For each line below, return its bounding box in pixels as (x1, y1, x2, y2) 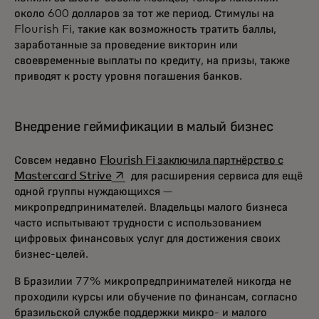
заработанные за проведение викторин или (14, 39, 238, 51)
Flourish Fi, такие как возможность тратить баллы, (14, 23, 276, 36)
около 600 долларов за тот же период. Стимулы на (14, 8, 274, 20)
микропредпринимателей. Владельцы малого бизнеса (14, 202, 288, 214)
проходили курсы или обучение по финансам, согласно (14, 291, 298, 303)
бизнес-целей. (14, 249, 88, 261)
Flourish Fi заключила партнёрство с (100, 155, 283, 167)
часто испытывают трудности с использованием (14, 217, 261, 229)
